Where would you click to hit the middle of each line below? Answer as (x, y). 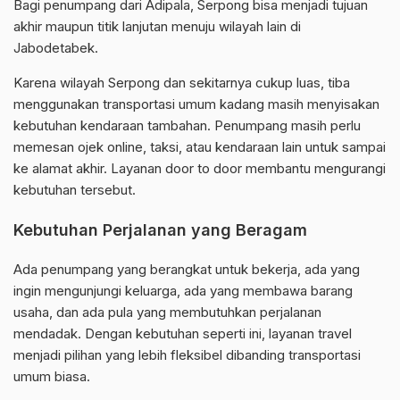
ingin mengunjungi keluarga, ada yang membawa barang (183, 291)
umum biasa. (52, 377)
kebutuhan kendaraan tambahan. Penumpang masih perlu (187, 126)
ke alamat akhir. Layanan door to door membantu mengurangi (200, 169)
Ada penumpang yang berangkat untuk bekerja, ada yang (187, 270)
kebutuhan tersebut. (75, 190)
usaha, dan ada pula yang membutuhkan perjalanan (167, 312)
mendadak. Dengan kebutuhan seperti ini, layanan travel (183, 334)
